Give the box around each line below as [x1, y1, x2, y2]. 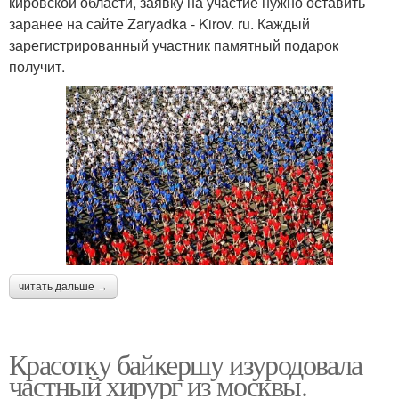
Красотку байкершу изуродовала [9, 344, 362, 383]
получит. [9, 56, 65, 77]
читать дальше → [19, 280, 108, 293]
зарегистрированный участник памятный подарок [9, 35, 338, 56]
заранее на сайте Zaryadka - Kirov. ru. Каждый [9, 13, 310, 35]
